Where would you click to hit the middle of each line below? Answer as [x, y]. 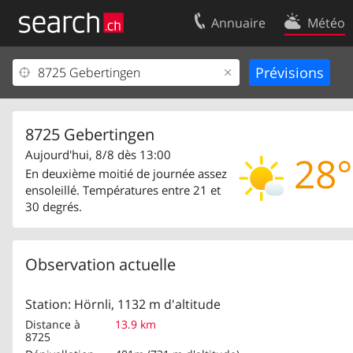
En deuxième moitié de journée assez [126, 173]
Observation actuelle [100, 264]
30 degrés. [54, 206]
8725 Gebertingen [90, 135]
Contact [305, 72]
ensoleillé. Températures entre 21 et [123, 190]
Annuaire [238, 23]
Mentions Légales [68, 124]
